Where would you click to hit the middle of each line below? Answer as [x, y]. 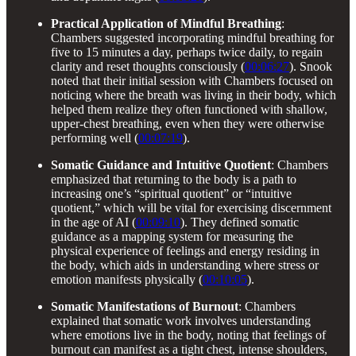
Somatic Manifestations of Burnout [145, 306]
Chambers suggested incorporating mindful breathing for [192, 37]
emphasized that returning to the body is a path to [174, 179]
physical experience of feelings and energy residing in [185, 250]
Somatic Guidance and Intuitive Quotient [161, 164]
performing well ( [95, 137]
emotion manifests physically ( [127, 279]
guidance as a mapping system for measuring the [172, 236]
